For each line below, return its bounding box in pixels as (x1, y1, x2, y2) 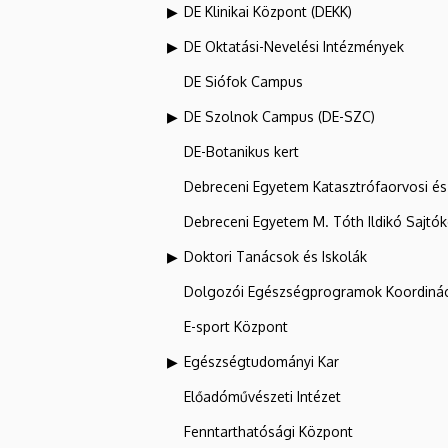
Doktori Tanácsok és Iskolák (184, 247, 367, 265)
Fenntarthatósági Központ (184, 422, 353, 440)
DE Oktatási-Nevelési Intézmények (184, 37, 404, 55)
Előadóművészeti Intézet (184, 387, 341, 405)
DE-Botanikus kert (184, 142, 299, 160)
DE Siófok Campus (184, 72, 303, 90)
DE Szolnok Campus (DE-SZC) (184, 107, 375, 125)
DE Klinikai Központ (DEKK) (184, 2, 352, 20)
